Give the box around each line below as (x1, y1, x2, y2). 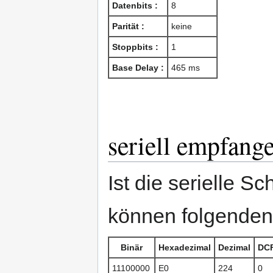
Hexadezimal (158, 243, 211, 253)
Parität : (112, 21, 144, 32)
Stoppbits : (112, 42, 158, 52)
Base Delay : (112, 63, 164, 73)
